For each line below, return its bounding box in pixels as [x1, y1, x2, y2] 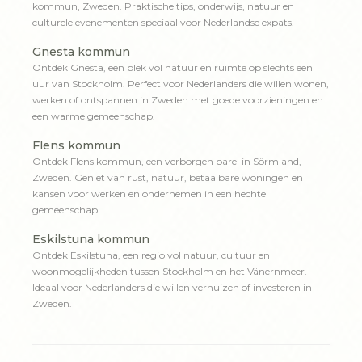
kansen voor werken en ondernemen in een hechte [32, 187, 266, 200]
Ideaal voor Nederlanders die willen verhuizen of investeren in [32, 281, 312, 293]
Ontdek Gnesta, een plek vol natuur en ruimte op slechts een [32, 61, 313, 74]
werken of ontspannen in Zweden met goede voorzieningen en [32, 94, 323, 106]
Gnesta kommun [32, 44, 130, 59]
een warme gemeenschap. [32, 110, 155, 122]
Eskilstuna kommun [32, 232, 149, 246]
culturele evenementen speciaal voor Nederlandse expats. [32, 16, 294, 28]
